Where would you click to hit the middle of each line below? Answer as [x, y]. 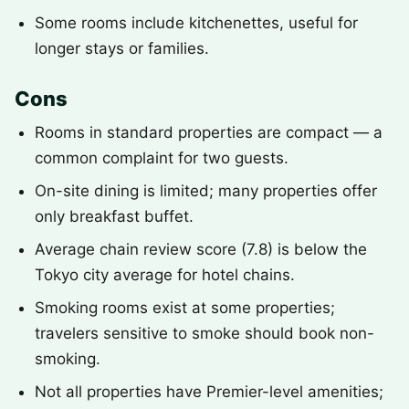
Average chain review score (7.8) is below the [201, 249]
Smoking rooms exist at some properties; [185, 308]
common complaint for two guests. [162, 158]
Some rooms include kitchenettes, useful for [196, 23]
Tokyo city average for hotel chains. [165, 275]
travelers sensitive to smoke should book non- [204, 333]
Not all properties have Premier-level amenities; [209, 392]
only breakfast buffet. [114, 216]
